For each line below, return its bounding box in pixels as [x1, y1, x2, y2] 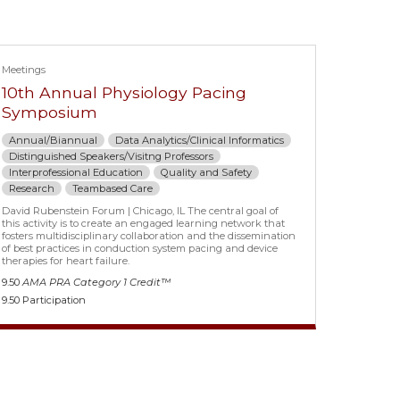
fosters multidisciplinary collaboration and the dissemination [2, 229, 296, 243]
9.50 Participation [2, 294, 87, 307]
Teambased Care [72, 182, 154, 196]
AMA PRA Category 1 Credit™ [22, 276, 171, 289]
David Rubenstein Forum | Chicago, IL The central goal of [2, 204, 279, 218]
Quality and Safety [161, 166, 253, 179]
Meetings [2, 63, 46, 77]
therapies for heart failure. [2, 254, 130, 268]
